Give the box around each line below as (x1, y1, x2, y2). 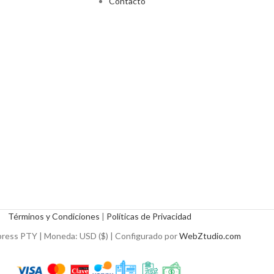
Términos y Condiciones (8, 211, 100, 221)
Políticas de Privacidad (106, 211, 191, 221)
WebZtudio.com (179, 231, 241, 241)
